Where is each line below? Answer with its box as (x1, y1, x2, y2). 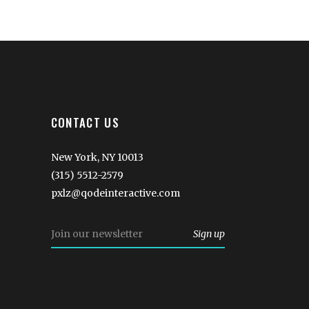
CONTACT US (50, 113, 120, 131)
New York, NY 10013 (50, 150, 143, 163)
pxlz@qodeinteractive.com (50, 186, 180, 199)
